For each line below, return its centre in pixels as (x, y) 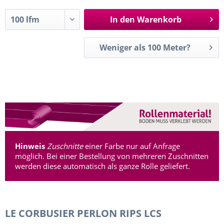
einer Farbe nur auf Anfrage (131, 146)
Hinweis (30, 146)
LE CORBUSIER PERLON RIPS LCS (83, 213)
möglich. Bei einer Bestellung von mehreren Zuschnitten (112, 156)
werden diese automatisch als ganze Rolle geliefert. (102, 166)
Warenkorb (159, 19)
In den (122, 19)
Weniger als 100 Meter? (177, 47)
